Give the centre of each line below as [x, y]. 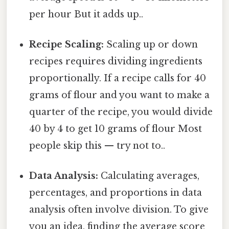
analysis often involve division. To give [119, 210]
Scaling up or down [151, 45]
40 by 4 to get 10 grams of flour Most [116, 129]
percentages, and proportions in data [116, 193]
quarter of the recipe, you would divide [121, 112]
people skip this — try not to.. [97, 146]
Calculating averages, [149, 176]
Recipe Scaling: [67, 45]
